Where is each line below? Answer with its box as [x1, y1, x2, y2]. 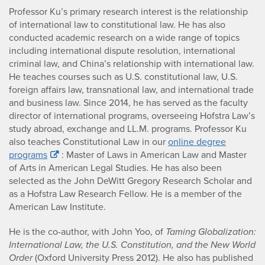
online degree [168, 135, 226, 149]
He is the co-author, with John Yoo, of [9, 225, 166, 239]
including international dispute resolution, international [9, 44, 235, 58]
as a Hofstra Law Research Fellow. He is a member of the [9, 187, 242, 201]
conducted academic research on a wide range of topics [9, 31, 240, 45]
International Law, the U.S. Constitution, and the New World [9, 238, 256, 252]
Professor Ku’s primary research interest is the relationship [9, 5, 248, 19]
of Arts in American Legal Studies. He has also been [9, 161, 222, 175]
